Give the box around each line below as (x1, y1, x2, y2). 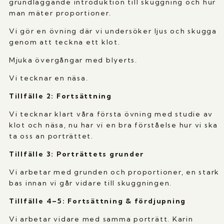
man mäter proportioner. (8, 8, 111, 18)
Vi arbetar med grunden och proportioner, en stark (8, 167, 220, 177)
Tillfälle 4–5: (8, 196, 65, 206)
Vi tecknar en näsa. (8, 73, 88, 83)
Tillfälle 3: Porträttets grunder (8, 149, 144, 159)
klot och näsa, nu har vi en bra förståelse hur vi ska (8, 120, 218, 130)
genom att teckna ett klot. (8, 37, 120, 47)
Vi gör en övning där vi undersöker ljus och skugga (8, 26, 217, 36)
